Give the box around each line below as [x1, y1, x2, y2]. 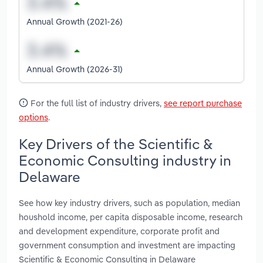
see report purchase [164, 97, 242, 109]
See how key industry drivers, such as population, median [19, 197, 240, 209]
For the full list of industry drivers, [28, 97, 164, 109]
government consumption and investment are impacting [19, 240, 235, 251]
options [19, 111, 48, 123]
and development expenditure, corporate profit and [19, 225, 220, 237]
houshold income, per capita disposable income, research [19, 211, 242, 223]
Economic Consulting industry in [19, 151, 231, 169]
